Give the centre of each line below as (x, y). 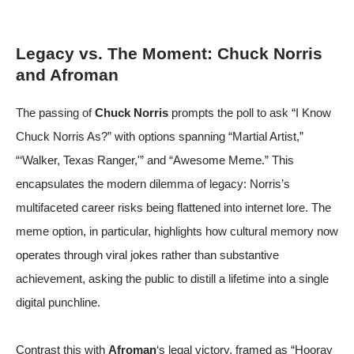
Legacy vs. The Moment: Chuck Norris (169, 53)
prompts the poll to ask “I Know (250, 113)
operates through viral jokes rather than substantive (147, 255)
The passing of (55, 113)
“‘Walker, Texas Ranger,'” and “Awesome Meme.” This (155, 160)
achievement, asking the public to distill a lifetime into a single (172, 279)
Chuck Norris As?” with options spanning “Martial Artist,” (160, 136)
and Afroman (67, 75)
